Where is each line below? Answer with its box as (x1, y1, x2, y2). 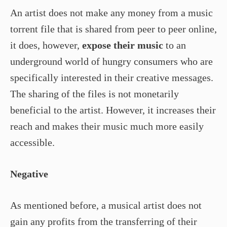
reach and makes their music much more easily (10, 120, 204, 132)
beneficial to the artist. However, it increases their (10, 104, 216, 116)
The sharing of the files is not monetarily (10, 88, 179, 99)
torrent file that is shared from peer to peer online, (10, 23, 217, 34)
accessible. (10, 136, 55, 148)
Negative (10, 168, 48, 179)
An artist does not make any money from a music (10, 7, 213, 18)
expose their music (82, 39, 163, 51)
